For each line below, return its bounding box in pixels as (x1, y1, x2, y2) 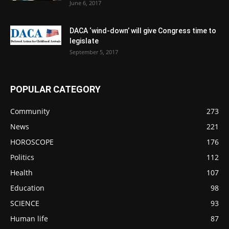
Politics (10, 152, 34, 162)
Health (10, 167, 33, 177)
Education (10, 182, 44, 193)
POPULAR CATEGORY (10, 83, 101, 95)
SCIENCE (10, 198, 39, 208)
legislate (70, 36, 99, 45)
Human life (10, 213, 48, 223)
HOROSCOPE (10, 136, 54, 147)
